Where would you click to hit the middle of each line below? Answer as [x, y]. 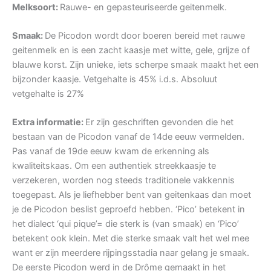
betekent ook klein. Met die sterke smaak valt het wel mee [131, 239]
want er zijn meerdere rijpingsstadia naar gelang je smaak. [131, 253]
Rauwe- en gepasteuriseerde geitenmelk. [143, 7]
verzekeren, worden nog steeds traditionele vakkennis [123, 181]
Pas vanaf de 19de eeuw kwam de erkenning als [111, 152]
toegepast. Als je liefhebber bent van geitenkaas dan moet [132, 195]
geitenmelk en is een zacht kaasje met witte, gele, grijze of [131, 51]
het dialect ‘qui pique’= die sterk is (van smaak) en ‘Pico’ [126, 224]
